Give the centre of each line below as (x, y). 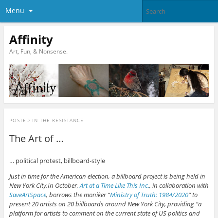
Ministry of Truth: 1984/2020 (149, 194)
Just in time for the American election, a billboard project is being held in (107, 176)
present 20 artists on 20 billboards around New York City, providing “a (105, 204)
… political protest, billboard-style (57, 160)
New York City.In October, (44, 185)
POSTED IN (24, 120)
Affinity (31, 39)
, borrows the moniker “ (78, 194)
